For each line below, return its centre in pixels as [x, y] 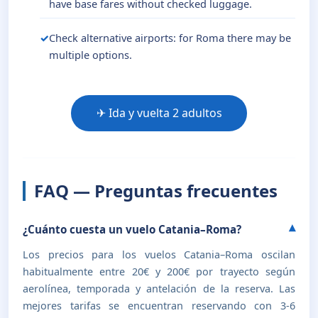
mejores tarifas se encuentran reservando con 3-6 [159, 306]
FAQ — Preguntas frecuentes [156, 191]
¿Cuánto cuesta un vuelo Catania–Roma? [132, 229]
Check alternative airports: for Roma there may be [170, 37]
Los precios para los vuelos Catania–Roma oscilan [159, 255]
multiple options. [91, 54]
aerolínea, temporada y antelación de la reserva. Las [159, 289]
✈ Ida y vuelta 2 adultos [159, 113]
